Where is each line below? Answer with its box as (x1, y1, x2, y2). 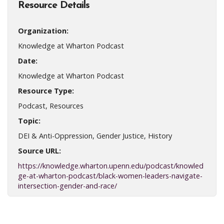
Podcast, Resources (18, 100, 83, 110)
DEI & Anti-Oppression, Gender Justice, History (18, 130, 172, 140)
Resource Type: (18, 85, 74, 95)
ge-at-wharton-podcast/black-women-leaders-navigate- (18, 170, 202, 180)
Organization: (18, 25, 68, 35)
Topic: (18, 115, 40, 125)
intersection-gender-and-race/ (18, 180, 117, 190)
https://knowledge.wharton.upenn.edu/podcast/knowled (18, 160, 203, 170)
